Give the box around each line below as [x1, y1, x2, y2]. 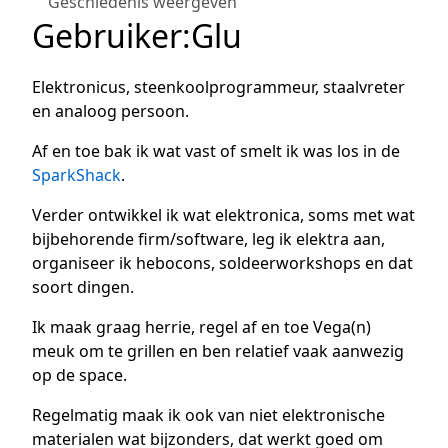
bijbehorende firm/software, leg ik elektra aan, [32, 228, 385, 251]
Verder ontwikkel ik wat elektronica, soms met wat [32, 204, 415, 227]
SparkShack [32, 164, 121, 187]
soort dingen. [32, 276, 134, 299]
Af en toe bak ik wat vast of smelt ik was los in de [32, 140, 400, 163]
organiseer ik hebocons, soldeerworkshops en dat [32, 252, 413, 275]
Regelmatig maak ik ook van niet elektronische [32, 404, 385, 427]
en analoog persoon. [32, 100, 189, 123]
